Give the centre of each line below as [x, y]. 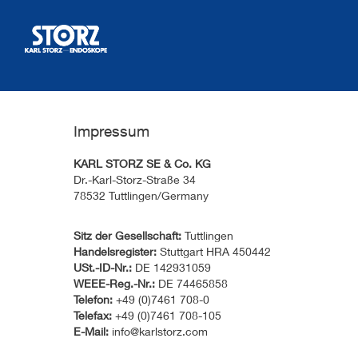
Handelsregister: [115, 251]
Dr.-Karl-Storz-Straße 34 [135, 179]
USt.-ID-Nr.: [103, 267]
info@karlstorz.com [158, 331]
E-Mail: [91, 331]
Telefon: [93, 299]
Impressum [111, 131]
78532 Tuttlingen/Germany [141, 195]
